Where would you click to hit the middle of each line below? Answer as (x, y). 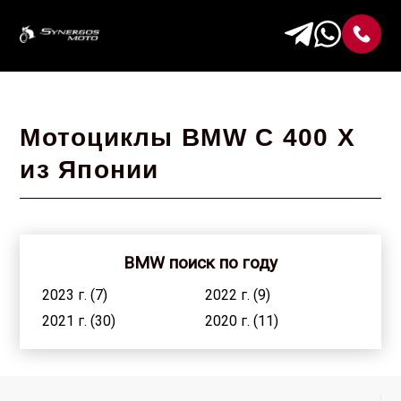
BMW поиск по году (200, 263)
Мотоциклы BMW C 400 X (188, 137)
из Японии (90, 170)
